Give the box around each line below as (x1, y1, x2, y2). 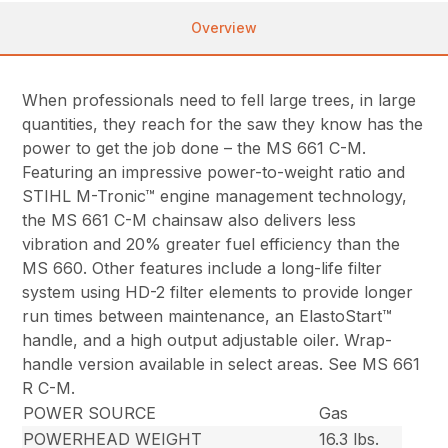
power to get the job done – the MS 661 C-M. (22, 138, 367, 159)
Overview (191, 19, 257, 37)
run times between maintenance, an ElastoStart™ (22, 306, 393, 327)
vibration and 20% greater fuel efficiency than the (22, 234, 401, 255)
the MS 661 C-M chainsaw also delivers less (22, 210, 357, 231)
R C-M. (22, 378, 76, 399)
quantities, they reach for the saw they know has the (22, 114, 424, 135)
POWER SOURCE (23, 403, 157, 424)
